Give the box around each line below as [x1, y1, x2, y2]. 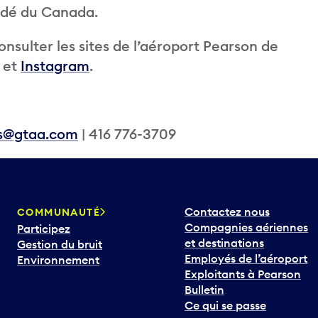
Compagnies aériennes [185, 220, 308, 235]
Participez [17, 221, 70, 236]
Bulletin [185, 283, 224, 297]
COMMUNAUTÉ [17, 206, 100, 219]
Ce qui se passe [185, 298, 266, 313]
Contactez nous [185, 204, 270, 219]
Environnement [17, 253, 99, 268]
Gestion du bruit [17, 237, 102, 252]
